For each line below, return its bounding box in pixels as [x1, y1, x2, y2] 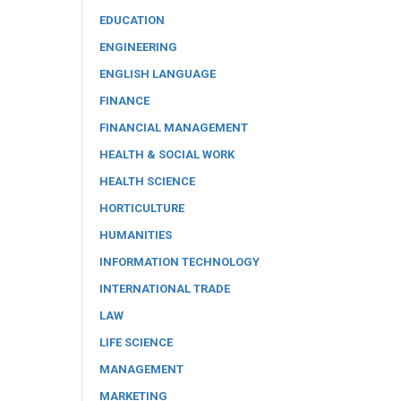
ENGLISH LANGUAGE [99, 66, 216, 81]
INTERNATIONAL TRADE [99, 281, 230, 295]
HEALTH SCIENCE [99, 174, 195, 188]
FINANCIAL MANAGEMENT [99, 120, 248, 134]
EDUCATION [99, 13, 165, 27]
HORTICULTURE [99, 200, 184, 215]
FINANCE [99, 93, 149, 107]
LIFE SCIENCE [99, 335, 173, 349]
